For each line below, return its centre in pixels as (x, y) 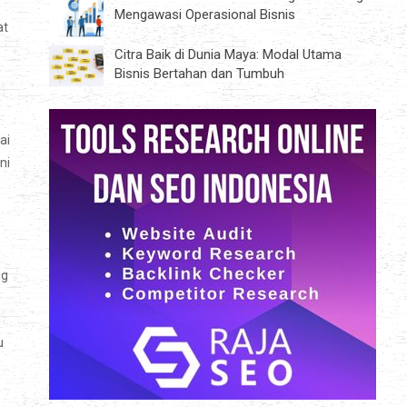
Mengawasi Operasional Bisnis (205, 14)
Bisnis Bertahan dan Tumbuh (199, 73)
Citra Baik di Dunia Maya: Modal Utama (228, 54)
